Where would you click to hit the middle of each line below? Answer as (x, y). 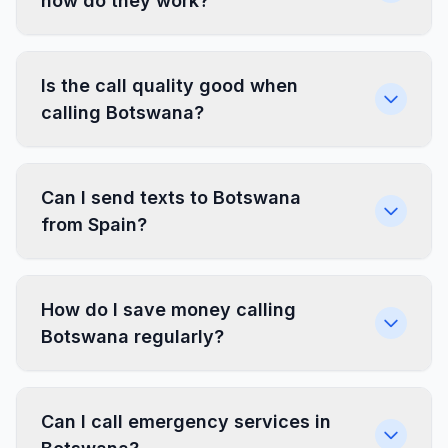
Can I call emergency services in (186, 421)
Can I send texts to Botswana (171, 197)
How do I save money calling (168, 309)
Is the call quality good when (169, 85)
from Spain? (94, 224)
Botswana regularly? (132, 336)
